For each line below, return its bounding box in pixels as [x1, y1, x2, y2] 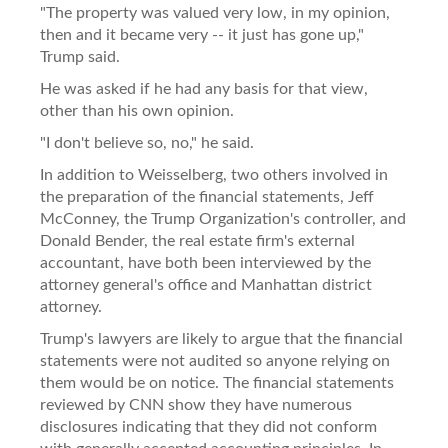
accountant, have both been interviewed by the [40, 254, 371, 271]
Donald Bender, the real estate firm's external [40, 232, 355, 249]
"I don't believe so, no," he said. [40, 134, 254, 151]
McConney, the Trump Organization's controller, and [40, 210, 406, 227]
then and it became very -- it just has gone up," [40, 26, 364, 43]
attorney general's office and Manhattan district [40, 276, 372, 293]
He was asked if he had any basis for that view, [40, 80, 368, 97]
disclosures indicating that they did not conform [40, 418, 377, 435]
